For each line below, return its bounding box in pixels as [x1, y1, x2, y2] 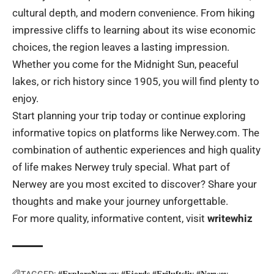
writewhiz [207, 212, 253, 224]
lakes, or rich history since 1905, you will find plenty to [12, 75, 259, 87]
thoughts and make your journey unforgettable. [12, 194, 228, 207]
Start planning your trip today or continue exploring [12, 109, 246, 122]
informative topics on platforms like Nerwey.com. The [12, 126, 259, 139]
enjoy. [12, 92, 39, 105]
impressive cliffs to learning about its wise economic [12, 23, 256, 36]
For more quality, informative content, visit [12, 212, 207, 224]
